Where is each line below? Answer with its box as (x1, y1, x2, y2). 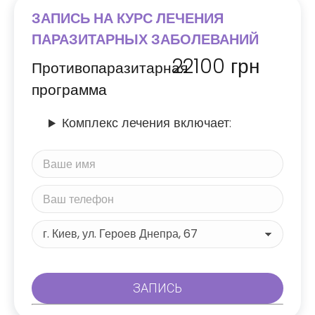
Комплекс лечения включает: (62, 114, 232, 132)
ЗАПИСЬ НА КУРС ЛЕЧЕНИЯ (32, 8, 224, 29)
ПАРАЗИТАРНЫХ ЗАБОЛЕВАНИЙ (32, 30, 259, 50)
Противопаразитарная (32, 58, 188, 79)
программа (32, 79, 107, 101)
